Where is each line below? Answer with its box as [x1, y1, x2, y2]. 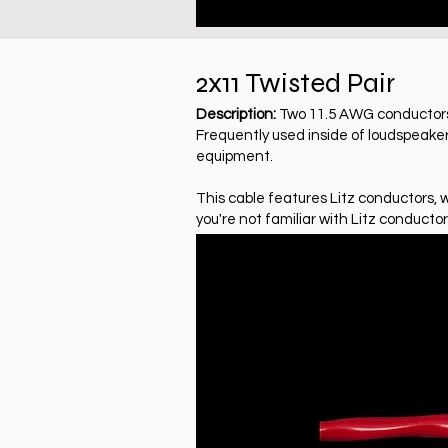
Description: [196, 106, 276, 122]
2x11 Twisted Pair [196, 65, 395, 100]
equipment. [196, 148, 273, 164]
